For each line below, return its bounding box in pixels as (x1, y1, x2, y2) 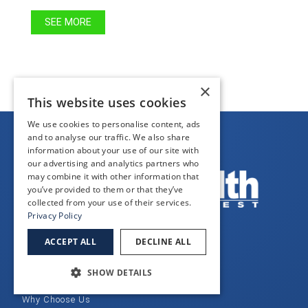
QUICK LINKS (22, 247, 102, 261)
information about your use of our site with (27, 144, 199, 156)
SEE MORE (44, 16, 91, 28)
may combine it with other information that (27, 170, 199, 182)
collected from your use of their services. (27, 197, 192, 208)
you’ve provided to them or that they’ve (27, 184, 184, 195)
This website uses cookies (27, 94, 186, 111)
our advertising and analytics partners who (27, 157, 199, 169)
